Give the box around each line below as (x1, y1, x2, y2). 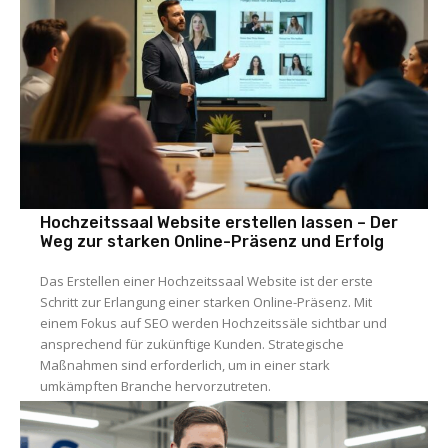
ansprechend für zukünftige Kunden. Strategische (40, 335, 345, 354)
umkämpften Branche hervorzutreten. (40, 377, 272, 396)
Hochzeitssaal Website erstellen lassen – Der (40, 213, 399, 233)
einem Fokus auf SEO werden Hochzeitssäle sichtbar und (40, 314, 388, 333)
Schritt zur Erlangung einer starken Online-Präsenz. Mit (40, 293, 373, 312)
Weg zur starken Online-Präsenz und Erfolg (40, 232, 385, 252)
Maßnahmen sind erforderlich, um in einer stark (40, 356, 331, 375)
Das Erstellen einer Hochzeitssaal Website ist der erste (40, 272, 374, 291)
